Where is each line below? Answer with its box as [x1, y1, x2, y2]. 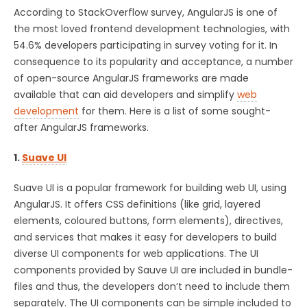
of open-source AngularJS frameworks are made [14, 71, 249, 85]
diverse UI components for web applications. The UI [14, 246, 258, 260]
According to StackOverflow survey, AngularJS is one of [14, 5, 278, 19]
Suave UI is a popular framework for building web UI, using [14, 180, 286, 195]
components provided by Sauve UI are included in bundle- [14, 262, 293, 277]
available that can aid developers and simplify [14, 87, 237, 101]
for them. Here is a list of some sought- [79, 103, 271, 118]
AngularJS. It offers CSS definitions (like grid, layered [14, 197, 260, 211]
